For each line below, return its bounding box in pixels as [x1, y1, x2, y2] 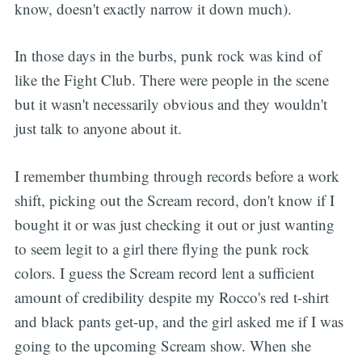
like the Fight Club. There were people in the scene [14, 69, 329, 90]
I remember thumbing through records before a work [14, 165, 339, 186]
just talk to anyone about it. [14, 118, 182, 139]
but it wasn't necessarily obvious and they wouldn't [14, 94, 327, 115]
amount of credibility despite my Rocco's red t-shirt [14, 286, 329, 307]
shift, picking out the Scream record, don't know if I [14, 189, 335, 210]
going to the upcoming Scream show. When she [14, 335, 311, 356]
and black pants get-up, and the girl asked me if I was [14, 310, 343, 331]
